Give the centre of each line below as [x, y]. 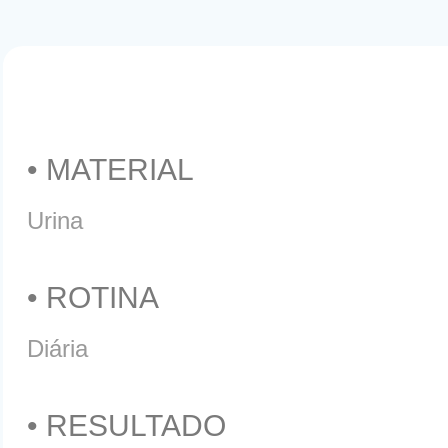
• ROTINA [93, 297]
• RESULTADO [126, 425]
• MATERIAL [110, 169]
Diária [57, 348]
